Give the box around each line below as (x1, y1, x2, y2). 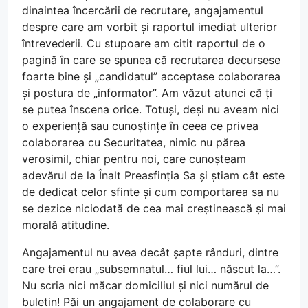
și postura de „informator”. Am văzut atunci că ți (22, 85, 272, 100)
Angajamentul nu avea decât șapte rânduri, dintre (22, 245, 278, 259)
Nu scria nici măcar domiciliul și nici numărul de (22, 278, 269, 292)
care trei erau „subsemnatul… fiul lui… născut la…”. (22, 261, 280, 276)
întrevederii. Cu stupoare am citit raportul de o (22, 36, 265, 50)
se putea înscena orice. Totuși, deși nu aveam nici (22, 102, 279, 116)
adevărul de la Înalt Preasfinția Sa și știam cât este (22, 168, 285, 182)
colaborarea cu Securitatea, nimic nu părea (22, 135, 245, 149)
